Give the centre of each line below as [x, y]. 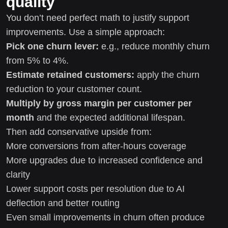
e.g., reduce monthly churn [154, 46]
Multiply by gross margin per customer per [99, 103]
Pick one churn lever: [52, 46]
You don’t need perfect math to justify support [98, 18]
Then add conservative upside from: [79, 132]
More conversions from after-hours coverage [96, 146]
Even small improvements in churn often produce [105, 217]
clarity [18, 174]
